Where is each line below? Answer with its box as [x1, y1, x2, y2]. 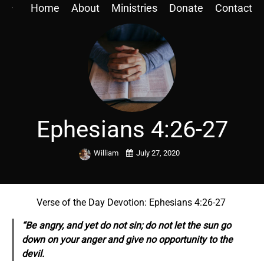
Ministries [111, 2, 157, 14]
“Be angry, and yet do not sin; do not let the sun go [21, 220, 231, 231]
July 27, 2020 [136, 148, 180, 157]
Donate [169, 2, 203, 14]
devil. [21, 248, 51, 259]
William [93, 148, 120, 157]
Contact [215, 2, 252, 14]
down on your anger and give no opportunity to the [21, 234, 233, 245]
